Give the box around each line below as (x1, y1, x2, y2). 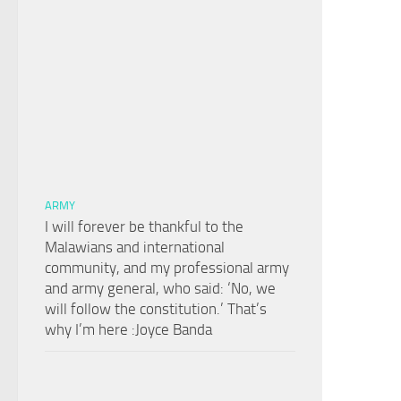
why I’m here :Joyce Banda (45, 320, 212, 339)
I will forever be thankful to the (45, 218, 243, 236)
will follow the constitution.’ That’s (45, 300, 267, 319)
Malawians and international (45, 238, 225, 257)
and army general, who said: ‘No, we (45, 279, 276, 298)
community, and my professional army (45, 259, 289, 277)
